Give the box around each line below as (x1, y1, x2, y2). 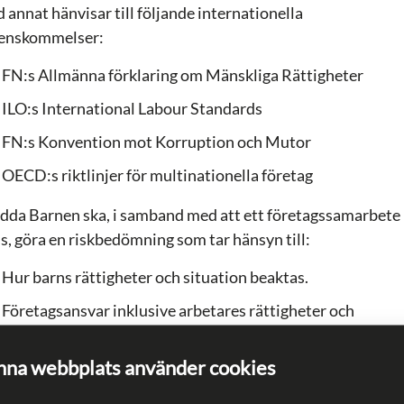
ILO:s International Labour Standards (2, 98, 263, 118)
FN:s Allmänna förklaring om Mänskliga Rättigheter (2, 65, 364, 85)
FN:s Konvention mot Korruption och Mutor (2, 132, 312, 151)
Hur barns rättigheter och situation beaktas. (2, 267, 309, 287)
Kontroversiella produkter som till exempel (2, 356, 302, 376)
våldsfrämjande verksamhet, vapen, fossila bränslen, (2, 379, 366, 399)
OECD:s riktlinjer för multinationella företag (2, 165, 314, 185)
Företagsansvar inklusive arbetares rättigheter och (2, 300, 355, 320)
